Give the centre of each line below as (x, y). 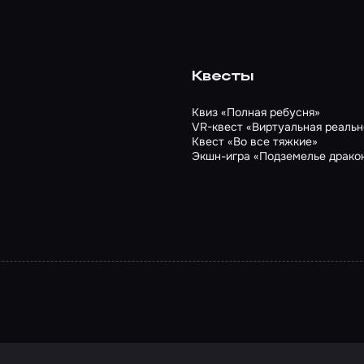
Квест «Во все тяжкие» (255, 141)
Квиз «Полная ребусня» (256, 112)
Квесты (223, 77)
